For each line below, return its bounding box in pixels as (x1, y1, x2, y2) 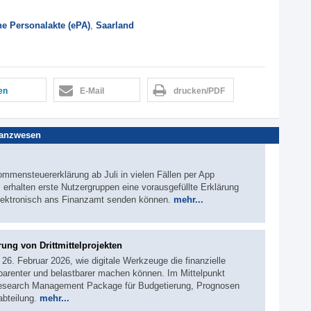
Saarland (96, 19, 134, 31)
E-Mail (80, 85, 104, 96)
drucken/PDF (174, 85, 225, 96)
